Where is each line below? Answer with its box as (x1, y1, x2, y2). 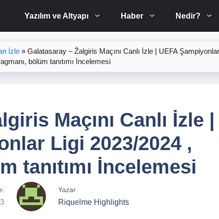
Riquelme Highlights (58, 198, 129, 207)
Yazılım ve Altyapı (24, 12, 88, 20)
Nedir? (175, 12, 200, 20)
